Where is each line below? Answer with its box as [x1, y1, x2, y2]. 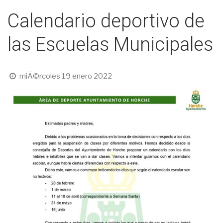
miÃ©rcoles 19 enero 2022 [19, 71, 112, 81]
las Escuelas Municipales [7, 33, 213, 55]
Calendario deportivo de [7, 10, 205, 32]
